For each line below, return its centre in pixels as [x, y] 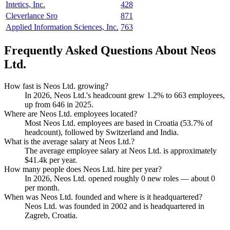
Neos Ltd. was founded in [68, 206]
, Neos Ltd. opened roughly [95, 178]
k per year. [60, 160]
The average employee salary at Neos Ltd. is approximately [121, 150]
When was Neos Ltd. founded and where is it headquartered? [103, 197]
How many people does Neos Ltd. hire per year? [83, 169]
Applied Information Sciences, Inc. [62, 27]
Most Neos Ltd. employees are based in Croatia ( [104, 123]
